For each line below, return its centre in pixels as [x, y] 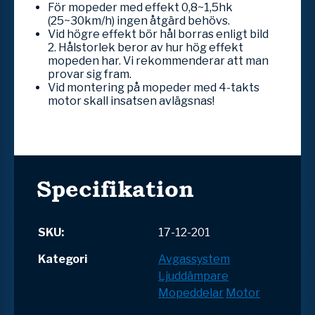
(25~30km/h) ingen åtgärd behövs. [139, 20]
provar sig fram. [90, 74]
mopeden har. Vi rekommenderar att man [158, 60]
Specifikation [115, 188]
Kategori [63, 259]
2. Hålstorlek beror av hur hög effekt [146, 47]
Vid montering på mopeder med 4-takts [154, 87]
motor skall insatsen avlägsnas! [132, 101]
